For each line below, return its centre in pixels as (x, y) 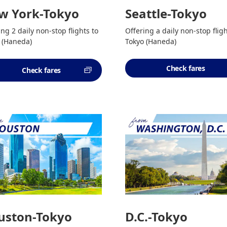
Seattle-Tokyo (166, 13)
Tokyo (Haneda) (150, 41)
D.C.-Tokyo (156, 217)
